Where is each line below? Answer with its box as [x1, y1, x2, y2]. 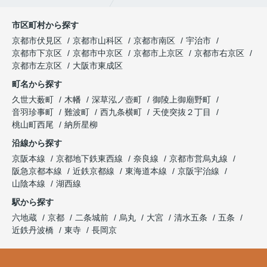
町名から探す [12, 79, 62, 89]
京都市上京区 [133, 48, 184, 58]
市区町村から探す [12, 20, 79, 30]
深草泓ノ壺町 [92, 95, 144, 105]
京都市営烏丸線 [169, 154, 230, 164]
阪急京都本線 [12, 166, 64, 176]
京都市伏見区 [12, 36, 62, 46]
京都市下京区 [12, 48, 62, 58]
